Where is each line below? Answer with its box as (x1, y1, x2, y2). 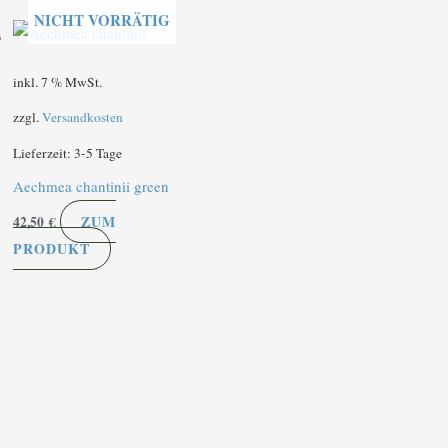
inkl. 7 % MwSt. (12, 72, 102, 91)
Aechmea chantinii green (12, 176, 169, 197)
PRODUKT (12, 237, 90, 259)
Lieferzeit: (12, 143, 74, 162)
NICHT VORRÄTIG (33, 8, 170, 31)
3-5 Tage (73, 143, 122, 162)
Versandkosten (41, 108, 123, 127)
